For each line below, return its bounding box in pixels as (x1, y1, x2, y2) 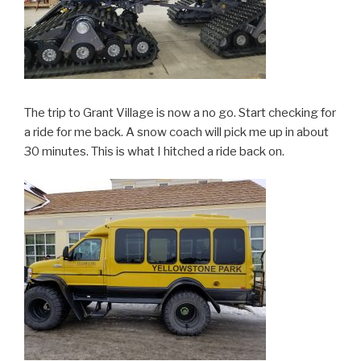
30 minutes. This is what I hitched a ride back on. (24, 143, 284, 159)
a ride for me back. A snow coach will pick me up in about (24, 124, 329, 139)
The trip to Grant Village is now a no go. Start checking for (24, 105, 336, 120)
